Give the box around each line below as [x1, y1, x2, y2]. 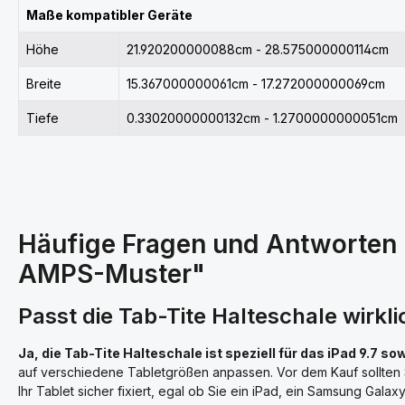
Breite [26, 76, 61, 91]
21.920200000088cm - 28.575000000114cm [127, 42, 389, 57]
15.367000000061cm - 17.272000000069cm [127, 76, 385, 91]
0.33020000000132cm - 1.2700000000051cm [127, 110, 398, 126]
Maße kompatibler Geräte [26, 7, 193, 23]
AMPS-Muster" [18, 259, 205, 289]
